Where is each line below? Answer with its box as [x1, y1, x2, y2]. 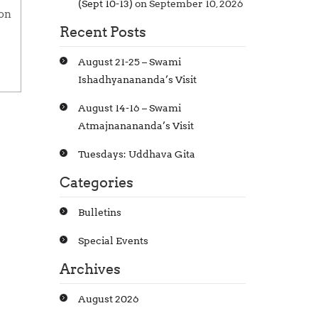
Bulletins [77, 207, 121, 218]
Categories [59, 174, 133, 191]
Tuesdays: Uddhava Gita [77, 148, 195, 160]
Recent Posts [59, 23, 146, 40]
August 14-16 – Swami [77, 102, 181, 114]
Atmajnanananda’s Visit [77, 120, 194, 131]
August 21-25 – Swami [77, 56, 181, 67]
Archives [59, 261, 121, 278]
